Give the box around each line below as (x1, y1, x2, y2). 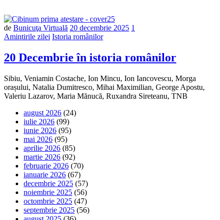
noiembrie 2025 (24, 188, 72, 196)
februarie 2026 (24, 161, 69, 170)
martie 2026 (24, 152, 60, 161)
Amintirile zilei (4, 32, 50, 41)
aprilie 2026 (24, 143, 60, 152)
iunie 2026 (24, 126, 56, 135)
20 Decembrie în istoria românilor (4, 51, 176, 64)
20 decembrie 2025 (70, 23, 129, 32)
